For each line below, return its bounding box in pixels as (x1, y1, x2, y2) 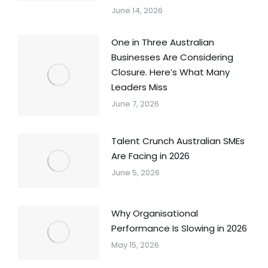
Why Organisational (111, 206, 198, 220)
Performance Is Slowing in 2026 (111, 221, 247, 234)
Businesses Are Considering (111, 50, 233, 63)
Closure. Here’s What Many (111, 65, 230, 78)
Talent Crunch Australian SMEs (111, 135, 245, 148)
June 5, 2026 (111, 167, 160, 179)
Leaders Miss (111, 80, 167, 93)
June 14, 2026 (111, 4, 163, 16)
